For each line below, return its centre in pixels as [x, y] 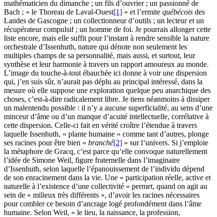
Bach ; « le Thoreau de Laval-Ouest [59, 12]
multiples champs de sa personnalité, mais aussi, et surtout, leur [100, 55]
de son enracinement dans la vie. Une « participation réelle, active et [107, 177]
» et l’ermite [142, 12]
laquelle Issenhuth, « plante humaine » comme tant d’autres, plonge [106, 134]
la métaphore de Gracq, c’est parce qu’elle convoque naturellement [106, 151]
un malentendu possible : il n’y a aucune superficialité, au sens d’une [108, 108]
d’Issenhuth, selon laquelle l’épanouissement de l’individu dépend [104, 169]
